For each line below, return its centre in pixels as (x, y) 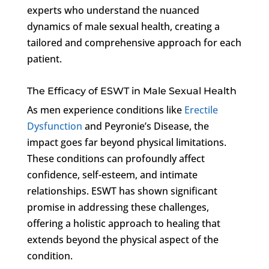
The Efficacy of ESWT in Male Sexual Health (131, 91)
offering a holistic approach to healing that (123, 223)
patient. (44, 59)
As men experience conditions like (105, 110)
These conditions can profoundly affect (116, 158)
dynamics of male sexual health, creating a (123, 26)
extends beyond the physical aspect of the (122, 239)
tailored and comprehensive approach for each (134, 42)
